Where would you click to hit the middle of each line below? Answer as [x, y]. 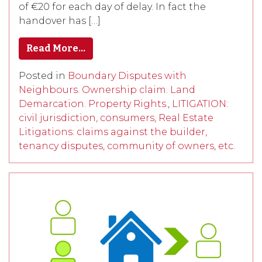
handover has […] [60, 20]
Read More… [56, 48]
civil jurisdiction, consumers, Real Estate [116, 118]
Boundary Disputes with [127, 75]
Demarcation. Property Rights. [93, 104]
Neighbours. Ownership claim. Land [107, 89]
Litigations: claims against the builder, [113, 132]
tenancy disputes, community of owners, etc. [127, 146]
